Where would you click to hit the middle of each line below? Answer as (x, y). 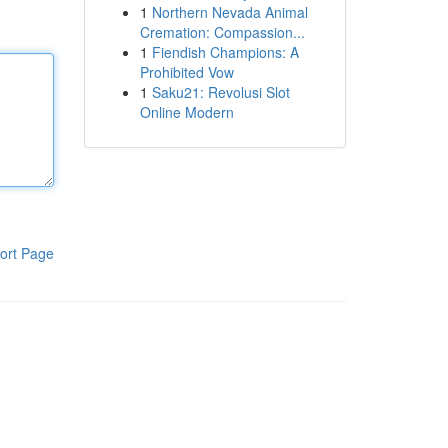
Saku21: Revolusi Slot (220, 92)
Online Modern (186, 112)
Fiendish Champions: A (225, 52)
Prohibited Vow (186, 72)
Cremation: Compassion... (222, 32)
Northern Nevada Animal (229, 12)
